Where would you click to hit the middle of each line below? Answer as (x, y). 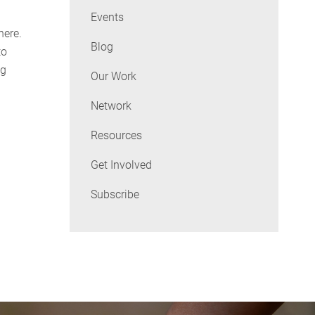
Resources (116, 136)
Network (111, 106)
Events (107, 18)
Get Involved (121, 165)
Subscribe (115, 195)
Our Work (113, 77)
